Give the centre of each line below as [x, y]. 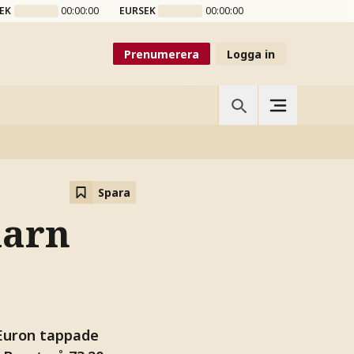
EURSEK [137, 11]
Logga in [251, 54]
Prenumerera [162, 54]
